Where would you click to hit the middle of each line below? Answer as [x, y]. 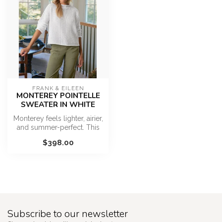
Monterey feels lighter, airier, [58, 118]
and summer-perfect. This [58, 127]
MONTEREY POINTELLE [58, 95]
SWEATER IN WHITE [58, 104]
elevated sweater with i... [58, 136]
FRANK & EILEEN [58, 88]
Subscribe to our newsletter [68, 214]
